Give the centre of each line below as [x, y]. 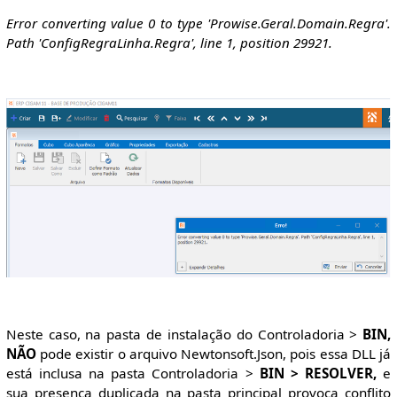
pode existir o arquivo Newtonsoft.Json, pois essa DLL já [214, 353]
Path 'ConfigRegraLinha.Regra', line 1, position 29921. [169, 42]
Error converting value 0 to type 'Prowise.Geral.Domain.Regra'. [198, 23]
